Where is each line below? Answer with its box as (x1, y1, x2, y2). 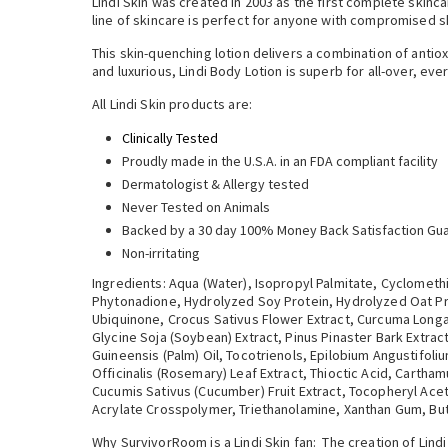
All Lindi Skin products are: (92, 95, 252, 113)
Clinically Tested (122, 129, 218, 147)
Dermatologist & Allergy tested (122, 175, 309, 193)
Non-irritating (122, 244, 200, 262)
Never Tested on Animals (122, 198, 270, 216)
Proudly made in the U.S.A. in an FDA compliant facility (122, 152, 438, 170)
